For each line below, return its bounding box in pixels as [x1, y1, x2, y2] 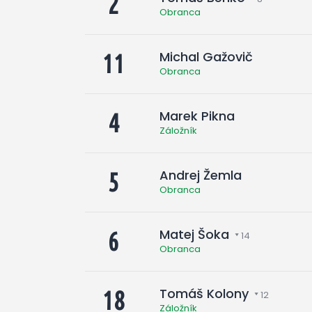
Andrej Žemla [159, 166, 242, 184]
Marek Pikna [159, 107, 235, 125]
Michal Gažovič [159, 47, 253, 65]
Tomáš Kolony [159, 284, 249, 302]
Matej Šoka [159, 225, 229, 243]
